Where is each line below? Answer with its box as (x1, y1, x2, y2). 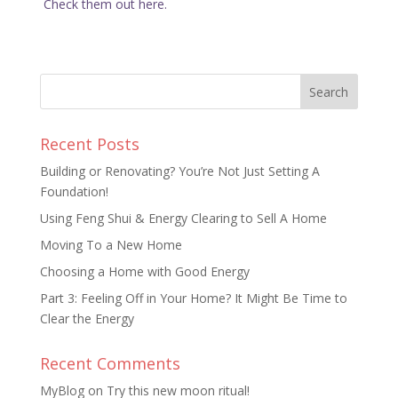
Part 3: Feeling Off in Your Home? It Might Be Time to (39, 290, 347, 307)
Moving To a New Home (39, 236, 182, 254)
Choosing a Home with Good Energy (39, 263, 250, 281)
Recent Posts (39, 133, 139, 155)
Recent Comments (39, 353, 180, 375)
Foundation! (39, 183, 108, 201)
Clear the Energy (39, 310, 134, 328)
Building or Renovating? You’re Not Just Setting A (39, 163, 320, 180)
